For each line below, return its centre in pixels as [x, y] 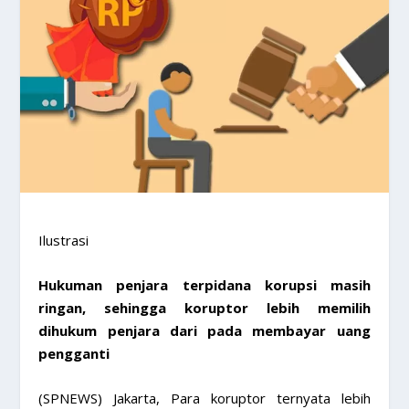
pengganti [74, 353]
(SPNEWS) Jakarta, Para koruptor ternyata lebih [204, 398]
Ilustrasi [64, 240]
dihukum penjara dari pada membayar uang [204, 330]
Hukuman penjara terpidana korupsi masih [204, 284]
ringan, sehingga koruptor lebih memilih [204, 307]
